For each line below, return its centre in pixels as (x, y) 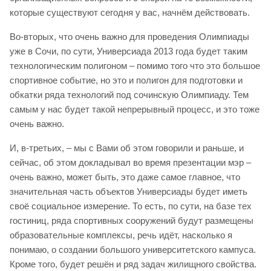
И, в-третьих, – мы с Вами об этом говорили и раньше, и (127, 148)
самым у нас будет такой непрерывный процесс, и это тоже (135, 109)
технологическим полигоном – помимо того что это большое (135, 65)
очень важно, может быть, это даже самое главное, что (125, 177)
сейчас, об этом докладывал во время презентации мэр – (130, 162)
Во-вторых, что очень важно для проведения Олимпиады (129, 36)
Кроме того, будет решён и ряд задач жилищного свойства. (133, 264)
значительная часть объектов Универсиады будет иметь (129, 191)
